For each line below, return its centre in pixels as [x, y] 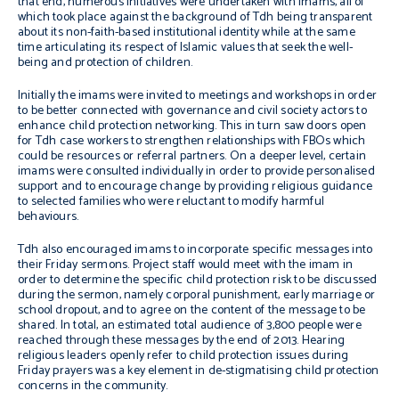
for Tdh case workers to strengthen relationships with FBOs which [192, 141]
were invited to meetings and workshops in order [246, 96]
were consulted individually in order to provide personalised [215, 171]
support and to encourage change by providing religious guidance [195, 187]
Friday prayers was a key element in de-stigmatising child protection [199, 371]
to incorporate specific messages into [272, 250]
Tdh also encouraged [77, 250]
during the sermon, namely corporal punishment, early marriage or [197, 295]
